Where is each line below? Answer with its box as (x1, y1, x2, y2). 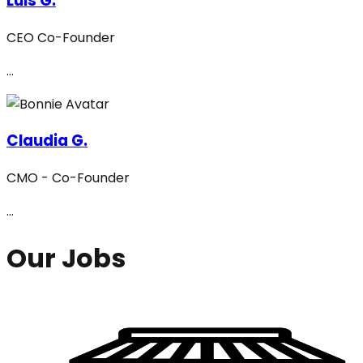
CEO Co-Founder (6, 28, 115, 47)
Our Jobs (6, 239, 126, 276)
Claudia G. (6, 130, 88, 152)
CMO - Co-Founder (6, 169, 130, 188)
